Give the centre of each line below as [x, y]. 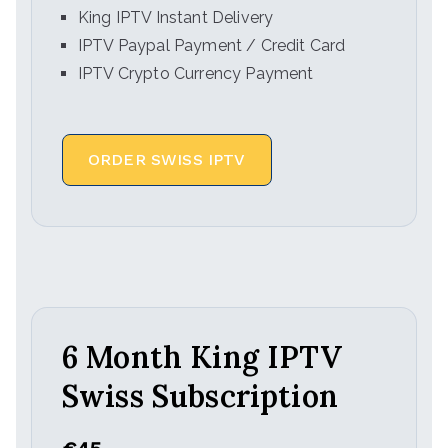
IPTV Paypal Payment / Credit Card [212, 45]
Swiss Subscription [200, 396]
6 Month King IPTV [202, 357]
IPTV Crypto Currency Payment [196, 73]
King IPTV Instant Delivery [176, 17]
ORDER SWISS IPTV [167, 159]
